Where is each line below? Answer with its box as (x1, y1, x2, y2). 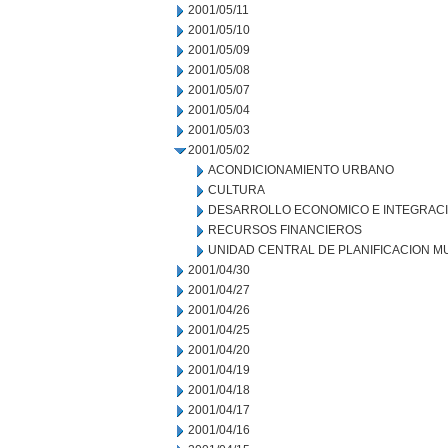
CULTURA (208, 183, 265, 197)
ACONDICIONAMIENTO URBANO (208, 163, 394, 177)
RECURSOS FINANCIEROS (208, 223, 362, 237)
